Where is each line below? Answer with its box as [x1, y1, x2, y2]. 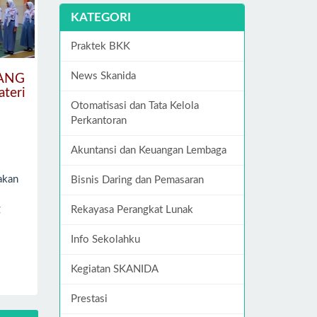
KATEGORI [70, 11, 131, 23]
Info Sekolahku [70, 234, 140, 245]
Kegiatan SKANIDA [70, 263, 158, 275]
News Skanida [70, 70, 136, 81]
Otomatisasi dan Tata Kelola [70, 100, 199, 111]
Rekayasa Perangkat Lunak [70, 204, 193, 215]
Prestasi [70, 293, 108, 304]
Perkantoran [70, 115, 127, 126]
